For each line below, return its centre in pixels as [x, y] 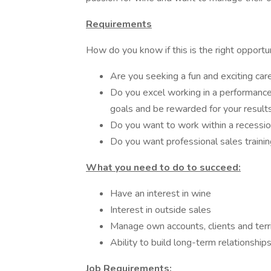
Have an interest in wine [161, 194]
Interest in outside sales [161, 210]
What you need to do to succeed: [163, 168]
